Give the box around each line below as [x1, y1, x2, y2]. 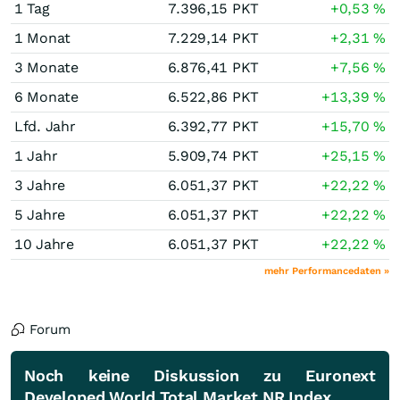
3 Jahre [14, 177, 65, 194]
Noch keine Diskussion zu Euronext [24, 366, 376, 385]
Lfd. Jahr [14, 118, 76, 135]
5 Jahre [14, 206, 65, 223]
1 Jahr [14, 147, 58, 164]
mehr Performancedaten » [264, 265, 389, 277]
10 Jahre [14, 236, 74, 253]
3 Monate [14, 59, 79, 76]
